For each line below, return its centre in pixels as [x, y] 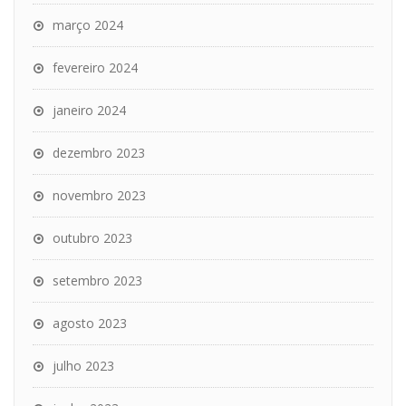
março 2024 [88, 25]
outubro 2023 [92, 238]
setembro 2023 [97, 280]
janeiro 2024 [89, 110]
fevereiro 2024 [95, 68]
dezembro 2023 [99, 153]
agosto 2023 [90, 323]
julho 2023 [83, 366]
